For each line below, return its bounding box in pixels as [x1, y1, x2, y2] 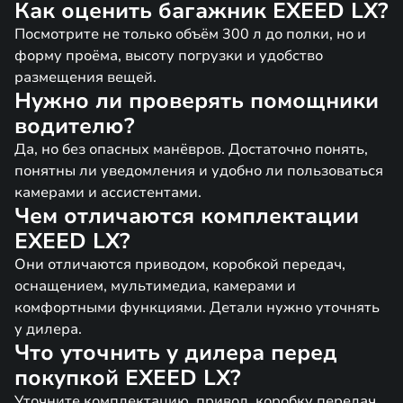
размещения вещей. [14, 67, 157, 87]
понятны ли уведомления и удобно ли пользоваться [14, 161, 383, 181]
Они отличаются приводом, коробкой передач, [14, 255, 345, 274]
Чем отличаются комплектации [14, 201, 359, 230]
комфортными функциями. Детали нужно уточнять [14, 298, 380, 318]
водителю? [14, 112, 135, 140]
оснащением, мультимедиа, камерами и [14, 276, 296, 296]
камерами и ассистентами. [14, 183, 201, 202]
